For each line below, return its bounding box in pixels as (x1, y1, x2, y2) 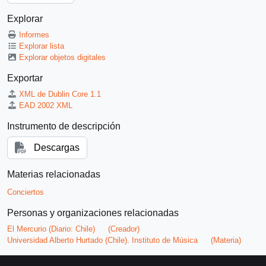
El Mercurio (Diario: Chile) (7, 224, 95, 234)
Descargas (34, 142, 80, 153)
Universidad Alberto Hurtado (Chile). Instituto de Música (7, 236, 198, 245)
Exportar (7, 73, 43, 84)
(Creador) (108, 224, 140, 234)
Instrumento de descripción (7, 121, 121, 132)
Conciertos (7, 188, 44, 197)
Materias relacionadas (7, 169, 100, 180)
